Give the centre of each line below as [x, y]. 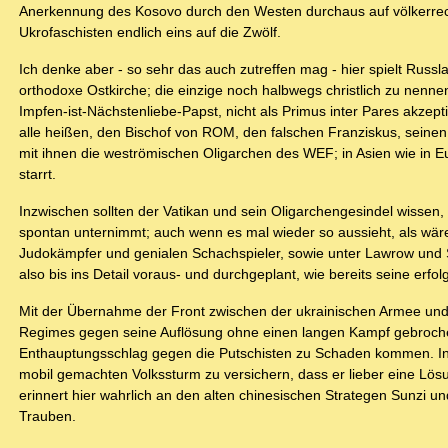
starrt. [37, 174]
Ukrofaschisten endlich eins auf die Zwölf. [150, 32]
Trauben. [47, 416]
